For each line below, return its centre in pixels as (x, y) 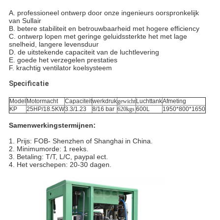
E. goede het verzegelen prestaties (63, 60)
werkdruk (104, 101)
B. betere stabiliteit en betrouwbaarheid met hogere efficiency (104, 28)
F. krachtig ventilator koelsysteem (60, 68)
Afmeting (174, 101)
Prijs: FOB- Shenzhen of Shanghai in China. (84, 141)
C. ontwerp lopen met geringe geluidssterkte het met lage (98, 36)
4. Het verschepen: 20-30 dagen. (60, 164)
